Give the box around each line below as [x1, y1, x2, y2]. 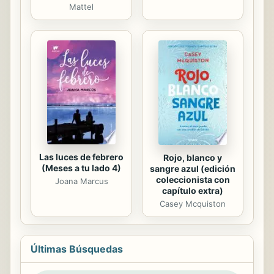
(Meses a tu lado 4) [42, 163, 121, 174]
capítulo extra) [162, 185, 223, 196]
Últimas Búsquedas [31, 242, 123, 255]
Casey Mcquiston [160, 198, 226, 209]
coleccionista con [155, 174, 230, 185]
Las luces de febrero [39, 152, 124, 163]
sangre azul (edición [150, 163, 235, 174]
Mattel [69, 2, 94, 12]
